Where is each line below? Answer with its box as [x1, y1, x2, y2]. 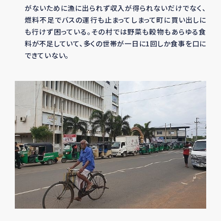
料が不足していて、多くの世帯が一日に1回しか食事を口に [25, 38, 206, 48]
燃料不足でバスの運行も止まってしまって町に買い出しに [25, 15, 206, 25]
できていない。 [25, 50, 69, 60]
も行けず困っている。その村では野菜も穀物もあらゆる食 [25, 27, 206, 37]
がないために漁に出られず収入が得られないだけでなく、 [25, 3, 206, 13]
